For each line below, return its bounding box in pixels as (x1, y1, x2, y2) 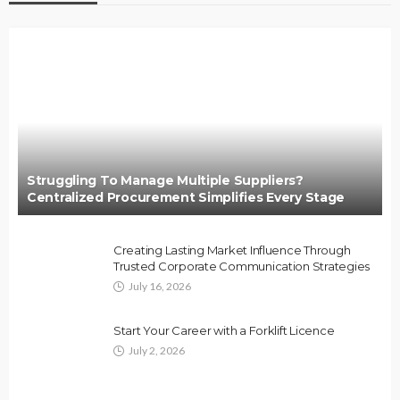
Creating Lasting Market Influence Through (113, 243, 351, 258)
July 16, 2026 (129, 279, 191, 294)
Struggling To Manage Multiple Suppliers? (27, 172, 304, 189)
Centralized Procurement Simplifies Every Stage (27, 189, 346, 206)
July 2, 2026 (129, 344, 185, 358)
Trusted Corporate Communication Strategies (113, 259, 371, 274)
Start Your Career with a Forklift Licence (113, 323, 335, 338)
